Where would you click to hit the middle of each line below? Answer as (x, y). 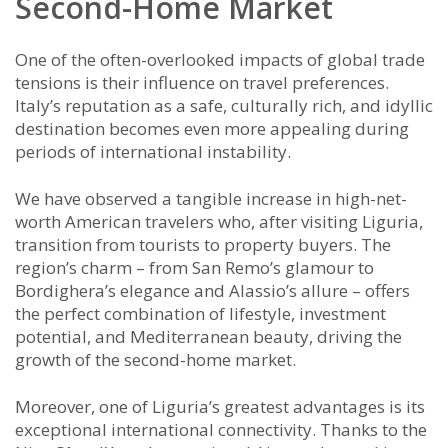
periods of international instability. (153, 152)
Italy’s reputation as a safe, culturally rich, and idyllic (224, 106)
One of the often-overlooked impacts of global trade (220, 60)
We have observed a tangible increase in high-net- (211, 199)
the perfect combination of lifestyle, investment (200, 314)
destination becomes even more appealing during (212, 129)
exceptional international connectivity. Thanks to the (221, 430)
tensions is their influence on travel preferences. (202, 83)
